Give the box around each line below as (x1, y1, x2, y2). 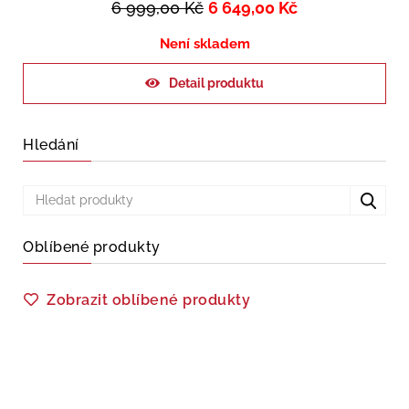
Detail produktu (169, 76, 264, 91)
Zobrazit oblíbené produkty (47, 291, 250, 309)
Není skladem (159, 36, 250, 53)
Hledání (23, 136, 79, 154)
